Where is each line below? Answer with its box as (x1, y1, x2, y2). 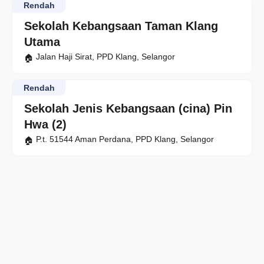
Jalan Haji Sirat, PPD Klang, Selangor (36, 52, 175, 62)
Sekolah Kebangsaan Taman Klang (24, 19, 218, 33)
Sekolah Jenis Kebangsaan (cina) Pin (24, 102, 232, 115)
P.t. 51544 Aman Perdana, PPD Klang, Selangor (36, 134, 214, 144)
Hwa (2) (24, 118, 67, 131)
